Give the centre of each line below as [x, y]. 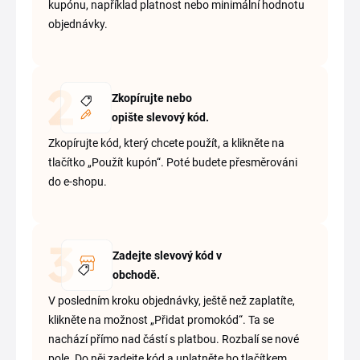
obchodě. [136, 275]
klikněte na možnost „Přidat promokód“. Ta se [161, 320]
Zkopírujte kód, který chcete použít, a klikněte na [166, 143]
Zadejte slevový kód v [167, 256]
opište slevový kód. [161, 118]
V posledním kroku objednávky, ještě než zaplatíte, [172, 301]
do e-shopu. [78, 182]
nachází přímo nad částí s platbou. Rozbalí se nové [174, 340]
